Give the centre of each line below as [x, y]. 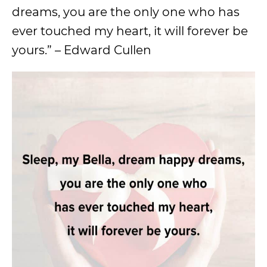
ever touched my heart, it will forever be [130, 31]
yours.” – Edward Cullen [82, 50]
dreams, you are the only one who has [126, 12]
